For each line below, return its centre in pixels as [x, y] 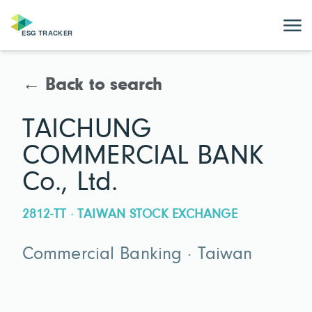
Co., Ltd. [70, 183]
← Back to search [93, 86]
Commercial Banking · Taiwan [138, 255]
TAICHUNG [87, 130]
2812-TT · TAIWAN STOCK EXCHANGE [130, 214]
